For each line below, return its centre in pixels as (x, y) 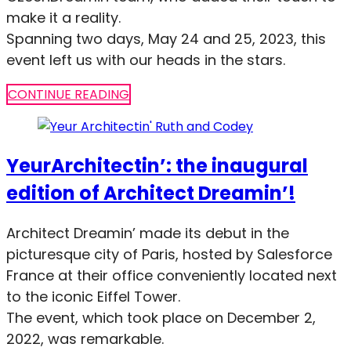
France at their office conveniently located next (172, 275)
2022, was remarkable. (85, 338)
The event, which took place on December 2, (161, 317)
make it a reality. (63, 18)
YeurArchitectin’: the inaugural (157, 165)
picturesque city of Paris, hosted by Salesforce (169, 254)
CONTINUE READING (69, 95)
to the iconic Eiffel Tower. (93, 296)
